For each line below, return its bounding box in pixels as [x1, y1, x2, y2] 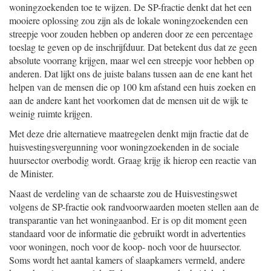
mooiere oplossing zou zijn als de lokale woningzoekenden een [9, 14, 248, 27]
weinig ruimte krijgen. [9, 107, 93, 120]
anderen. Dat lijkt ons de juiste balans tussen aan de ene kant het [9, 67, 252, 80]
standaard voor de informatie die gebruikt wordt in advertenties [9, 227, 246, 240]
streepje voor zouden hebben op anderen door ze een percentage [9, 27, 253, 40]
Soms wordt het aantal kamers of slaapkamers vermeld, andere [9, 253, 245, 266]
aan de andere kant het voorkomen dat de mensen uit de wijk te [9, 94, 248, 106]
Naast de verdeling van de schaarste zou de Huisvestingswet [9, 187, 237, 200]
